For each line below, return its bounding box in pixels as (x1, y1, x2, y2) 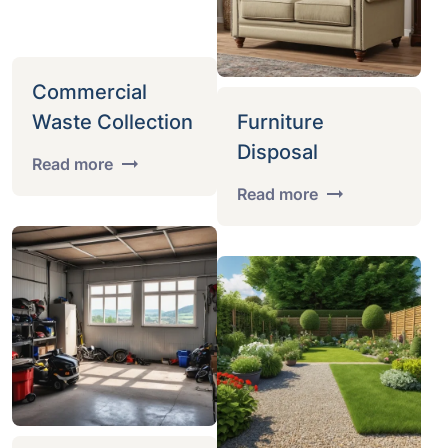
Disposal (236, 140, 318, 164)
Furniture (236, 110, 324, 134)
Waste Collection (32, 110, 193, 134)
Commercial (32, 80, 147, 104)
